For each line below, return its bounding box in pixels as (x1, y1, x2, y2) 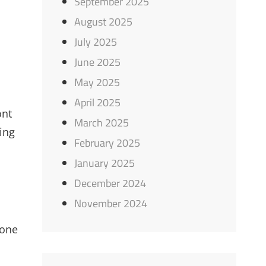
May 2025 (74, 74, 121, 91)
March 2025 (74, 115, 129, 131)
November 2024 (74, 195, 148, 212)
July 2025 (74, 34, 118, 50)
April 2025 (74, 94, 121, 111)
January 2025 (74, 155, 135, 172)
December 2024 (74, 175, 147, 192)
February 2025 (74, 135, 141, 151)
